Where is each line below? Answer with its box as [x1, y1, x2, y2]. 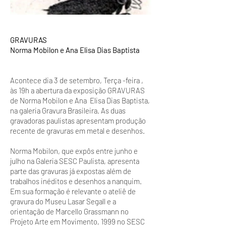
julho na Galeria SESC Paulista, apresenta [10, 156, 139, 165]
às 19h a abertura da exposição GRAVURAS [10, 86, 145, 95]
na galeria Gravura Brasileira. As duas [10, 106, 126, 115]
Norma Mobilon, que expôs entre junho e [10, 146, 138, 155]
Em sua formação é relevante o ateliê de [10, 187, 136, 196]
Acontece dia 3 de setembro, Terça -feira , [10, 76, 143, 85]
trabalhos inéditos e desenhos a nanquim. [10, 177, 142, 186]
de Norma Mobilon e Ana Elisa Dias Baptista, [10, 96, 150, 105]
